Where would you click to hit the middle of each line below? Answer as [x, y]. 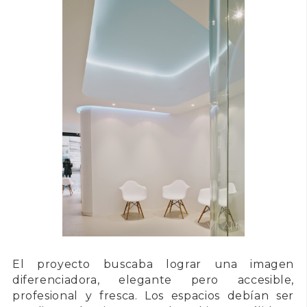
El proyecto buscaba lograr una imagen [153, 265]
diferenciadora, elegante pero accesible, [153, 280]
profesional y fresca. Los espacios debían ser [153, 296]
